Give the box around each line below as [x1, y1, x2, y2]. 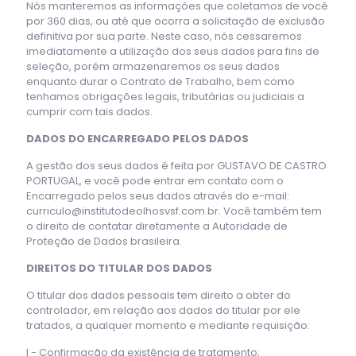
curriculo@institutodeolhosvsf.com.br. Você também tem [26, 203, 322, 219]
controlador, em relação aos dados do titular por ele [26, 302, 300, 318]
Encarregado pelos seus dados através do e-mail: [26, 188, 289, 203]
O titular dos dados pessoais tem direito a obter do [26, 287, 291, 303]
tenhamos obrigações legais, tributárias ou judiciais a [26, 88, 304, 104]
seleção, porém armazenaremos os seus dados [26, 58, 280, 74]
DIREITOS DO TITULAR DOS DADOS [26, 260, 212, 276]
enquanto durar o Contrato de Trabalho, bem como [26, 73, 295, 89]
